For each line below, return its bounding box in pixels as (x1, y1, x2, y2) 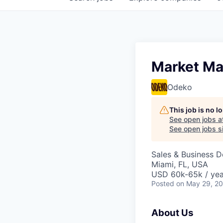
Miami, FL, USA (151, 159, 208, 169)
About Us (151, 207, 194, 219)
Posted (151, 179, 174, 188)
